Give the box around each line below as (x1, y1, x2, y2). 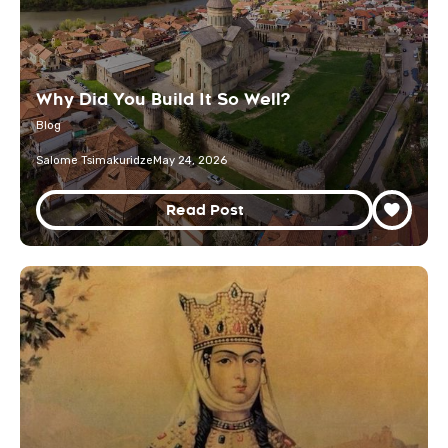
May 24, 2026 (153, 154, 227, 167)
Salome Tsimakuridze (36, 154, 153, 167)
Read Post (165, 200, 244, 220)
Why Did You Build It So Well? (36, 89, 291, 110)
